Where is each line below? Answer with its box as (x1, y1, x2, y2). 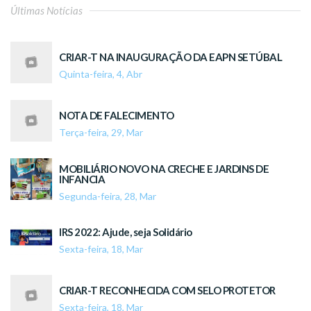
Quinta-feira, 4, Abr (59, 68, 142, 81)
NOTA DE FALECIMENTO (59, 109, 174, 122)
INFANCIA (59, 173, 105, 186)
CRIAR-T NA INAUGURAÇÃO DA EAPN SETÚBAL (59, 51, 282, 64)
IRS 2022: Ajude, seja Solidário (59, 226, 192, 239)
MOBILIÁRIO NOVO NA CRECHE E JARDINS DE (59, 162, 269, 176)
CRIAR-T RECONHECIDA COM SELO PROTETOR (59, 284, 276, 297)
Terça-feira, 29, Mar (59, 126, 143, 139)
